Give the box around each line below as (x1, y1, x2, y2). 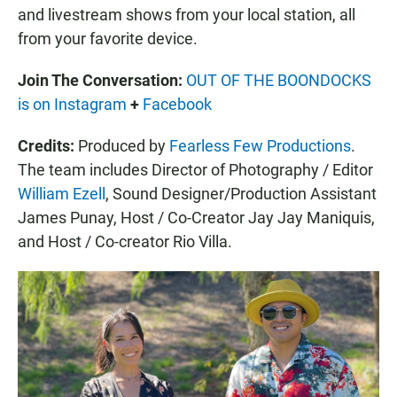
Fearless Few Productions (169, 136, 351, 155)
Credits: (18, 136, 78, 155)
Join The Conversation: (18, 70, 186, 90)
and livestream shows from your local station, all (18, 4, 355, 24)
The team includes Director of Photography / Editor (18, 160, 373, 179)
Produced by (78, 136, 169, 155)
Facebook (143, 94, 212, 113)
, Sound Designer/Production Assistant (105, 183, 377, 203)
